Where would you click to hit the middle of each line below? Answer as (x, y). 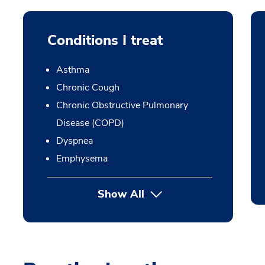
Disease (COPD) (90, 123)
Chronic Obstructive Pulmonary (122, 105)
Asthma (72, 70)
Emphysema (82, 159)
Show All (121, 194)
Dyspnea (74, 141)
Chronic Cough (88, 88)
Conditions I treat (105, 40)
